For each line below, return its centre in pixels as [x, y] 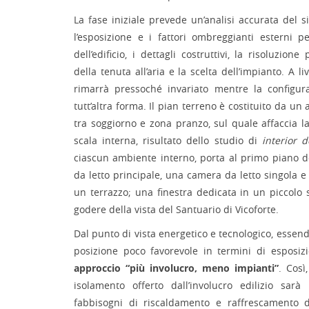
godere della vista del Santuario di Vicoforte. [176, 209]
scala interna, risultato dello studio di [168, 140]
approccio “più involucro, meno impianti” [177, 268]
